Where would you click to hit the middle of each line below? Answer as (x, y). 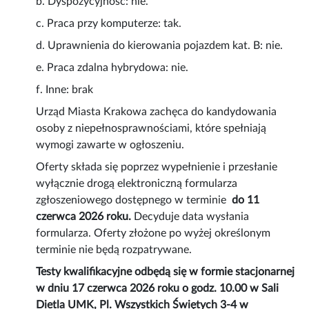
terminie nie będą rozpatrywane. (114, 250)
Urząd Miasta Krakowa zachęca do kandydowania (157, 112)
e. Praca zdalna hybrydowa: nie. (112, 68)
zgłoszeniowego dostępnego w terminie (134, 200)
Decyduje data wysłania (192, 217)
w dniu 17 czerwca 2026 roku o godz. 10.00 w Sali (158, 289)
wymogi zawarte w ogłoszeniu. (110, 145)
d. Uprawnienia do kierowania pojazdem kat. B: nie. (160, 46)
